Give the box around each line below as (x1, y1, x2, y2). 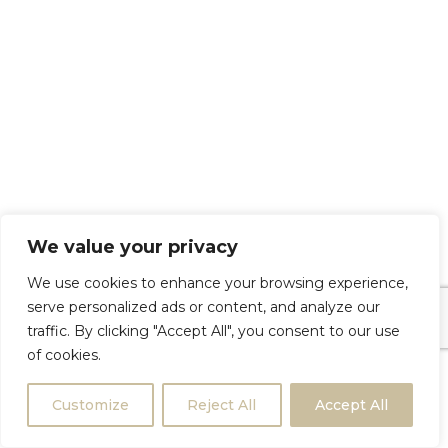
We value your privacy (27, 236, 238, 258)
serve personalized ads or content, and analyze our (27, 298, 380, 316)
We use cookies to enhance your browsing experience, (27, 274, 408, 292)
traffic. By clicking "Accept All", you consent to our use (27, 322, 400, 340)
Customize (52, 396, 130, 414)
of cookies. (27, 346, 101, 364)
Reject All (187, 396, 257, 414)
